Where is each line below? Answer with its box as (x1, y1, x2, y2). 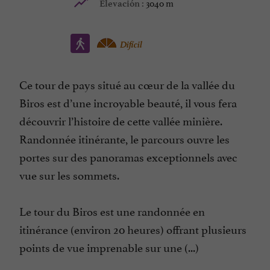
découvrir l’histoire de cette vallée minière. (19, 111, 222, 129)
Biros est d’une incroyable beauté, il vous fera (19, 93, 237, 111)
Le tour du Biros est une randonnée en (19, 202, 205, 219)
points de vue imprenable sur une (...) (19, 238, 199, 256)
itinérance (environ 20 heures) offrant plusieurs (19, 220, 246, 237)
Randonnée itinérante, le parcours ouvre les (19, 130, 230, 147)
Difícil (119, 36, 142, 51)
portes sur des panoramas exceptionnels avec (19, 148, 237, 165)
